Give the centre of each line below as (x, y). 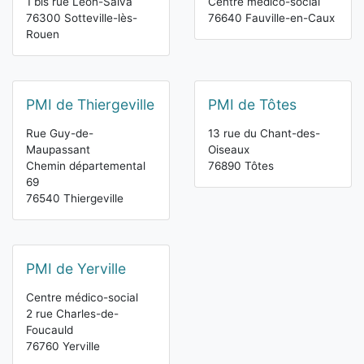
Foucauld (50, 330)
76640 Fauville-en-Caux (271, 18)
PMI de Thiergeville (90, 105)
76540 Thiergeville (75, 199)
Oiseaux (229, 150)
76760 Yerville (63, 347)
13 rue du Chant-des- (264, 134)
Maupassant (58, 150)
